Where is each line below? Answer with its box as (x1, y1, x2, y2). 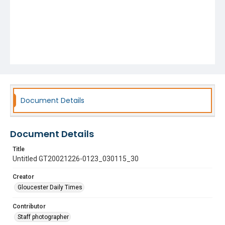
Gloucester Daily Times (18, 184, 82, 191)
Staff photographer (18, 213, 69, 220)
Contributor (13, 203, 46, 210)
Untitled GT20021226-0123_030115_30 (13, 155, 139, 163)
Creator (13, 173, 34, 180)
